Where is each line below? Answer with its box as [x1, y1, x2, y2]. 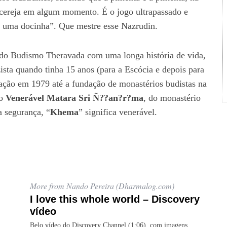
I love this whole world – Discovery [30, 194, 200, 205]
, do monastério [143, 93, 201, 103]
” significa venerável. [79, 107, 157, 117]
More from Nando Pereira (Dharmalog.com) [30, 180, 174, 191]
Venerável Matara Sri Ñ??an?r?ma [6, 93, 143, 103]
